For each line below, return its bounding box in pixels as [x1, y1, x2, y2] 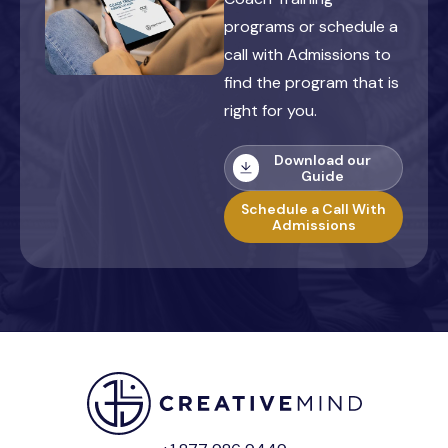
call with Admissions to [224, 43, 391, 65]
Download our [274, 150, 372, 169]
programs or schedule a [224, 15, 398, 37]
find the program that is [224, 71, 399, 93]
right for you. [224, 99, 317, 121]
